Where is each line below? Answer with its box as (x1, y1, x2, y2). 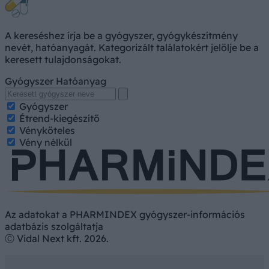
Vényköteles (19, 124, 75, 136)
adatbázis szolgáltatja (5, 220, 103, 232)
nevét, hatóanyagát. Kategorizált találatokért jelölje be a (5, 41, 259, 53)
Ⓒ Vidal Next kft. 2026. (5, 232, 109, 244)
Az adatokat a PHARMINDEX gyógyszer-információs (5, 208, 245, 220)
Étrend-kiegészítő (19, 112, 100, 124)
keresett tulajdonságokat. (5, 53, 121, 65)
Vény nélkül (19, 136, 72, 148)
